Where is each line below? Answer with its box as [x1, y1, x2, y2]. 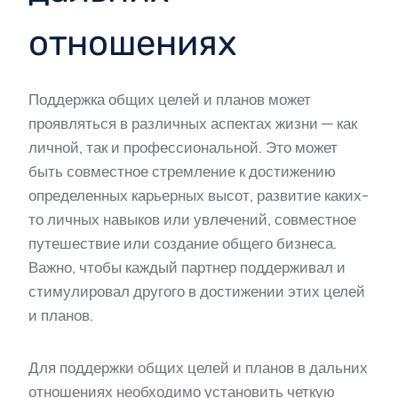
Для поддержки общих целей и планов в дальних [28, 358, 368, 377]
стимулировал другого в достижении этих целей [28, 282, 365, 300]
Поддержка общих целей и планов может [28, 90, 311, 108]
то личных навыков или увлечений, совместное [28, 210, 356, 228]
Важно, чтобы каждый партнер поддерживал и [28, 258, 346, 276]
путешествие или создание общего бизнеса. [28, 234, 337, 252]
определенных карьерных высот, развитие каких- [28, 186, 369, 204]
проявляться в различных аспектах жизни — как [28, 114, 357, 132]
